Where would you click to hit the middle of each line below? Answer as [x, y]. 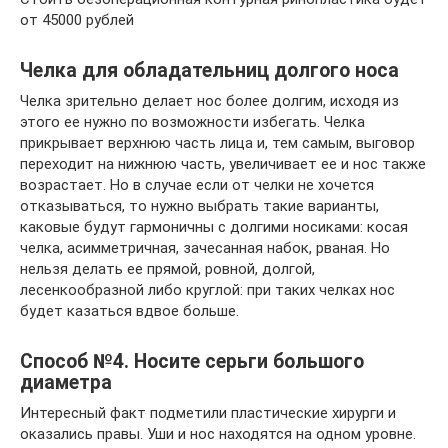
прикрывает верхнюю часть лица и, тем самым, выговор [217, 142]
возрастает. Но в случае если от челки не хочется [197, 184]
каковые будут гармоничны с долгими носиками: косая [214, 226]
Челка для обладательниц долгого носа [209, 70]
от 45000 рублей [77, 19]
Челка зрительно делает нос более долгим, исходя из [209, 100]
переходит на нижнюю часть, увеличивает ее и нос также [223, 163]
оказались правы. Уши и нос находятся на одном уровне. [218, 433]
